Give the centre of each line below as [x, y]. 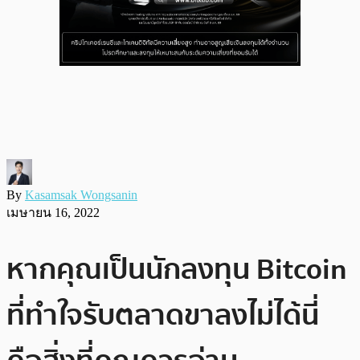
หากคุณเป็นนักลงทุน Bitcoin [177, 269]
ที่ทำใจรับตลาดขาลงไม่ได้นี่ [163, 315]
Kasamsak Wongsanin [81, 194]
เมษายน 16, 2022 [53, 212]
